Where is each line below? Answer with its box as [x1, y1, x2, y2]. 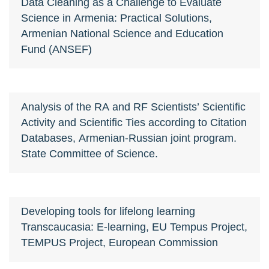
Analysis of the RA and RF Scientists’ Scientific [21, 99, 246, 113]
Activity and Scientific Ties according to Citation [21, 115, 247, 129]
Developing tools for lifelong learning [21, 204, 195, 218]
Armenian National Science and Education [21, 26, 223, 40]
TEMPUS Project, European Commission [21, 235, 218, 249]
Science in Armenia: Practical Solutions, [21, 10, 212, 25]
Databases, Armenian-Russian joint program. [21, 130, 237, 145]
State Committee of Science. [21, 146, 158, 160]
